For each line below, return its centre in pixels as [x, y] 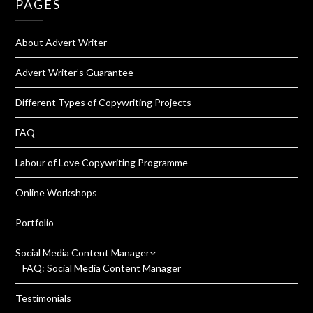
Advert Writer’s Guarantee [75, 73]
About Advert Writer [61, 43]
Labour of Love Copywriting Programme [102, 163]
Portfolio [35, 223]
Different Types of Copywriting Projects [104, 103]
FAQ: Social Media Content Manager [102, 268]
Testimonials [44, 298]
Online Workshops [57, 193]
